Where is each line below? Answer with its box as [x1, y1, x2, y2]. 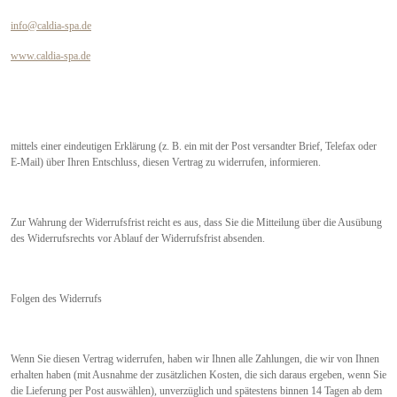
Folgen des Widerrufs [11, 292, 102, 305]
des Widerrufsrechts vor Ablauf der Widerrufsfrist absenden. [11, 231, 265, 245]
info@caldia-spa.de [11, 19, 91, 32]
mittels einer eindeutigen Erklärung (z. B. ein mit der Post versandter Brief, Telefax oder [11, 139, 377, 152]
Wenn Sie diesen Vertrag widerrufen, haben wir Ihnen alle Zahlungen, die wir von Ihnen [11, 352, 379, 365]
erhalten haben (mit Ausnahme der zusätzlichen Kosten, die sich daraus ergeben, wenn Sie [11, 368, 386, 381]
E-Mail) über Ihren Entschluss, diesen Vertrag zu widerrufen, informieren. [11, 155, 321, 168]
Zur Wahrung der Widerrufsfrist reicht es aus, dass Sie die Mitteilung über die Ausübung [11, 215, 382, 229]
